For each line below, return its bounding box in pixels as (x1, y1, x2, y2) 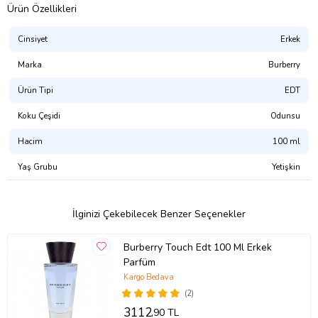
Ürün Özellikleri (7, 1, 77, 16)
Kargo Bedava (123, 271, 174, 283)
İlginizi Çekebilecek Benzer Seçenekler (72, 207, 246, 221)
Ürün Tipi (18, 84, 53, 96)
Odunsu (270, 109, 300, 121)
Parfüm (123, 256, 155, 270)
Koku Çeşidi (18, 109, 60, 121)
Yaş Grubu (18, 160, 57, 172)
